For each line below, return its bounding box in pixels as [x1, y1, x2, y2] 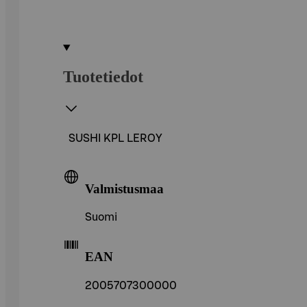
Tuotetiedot [63, 67, 143, 86]
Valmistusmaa [85, 181, 164, 196]
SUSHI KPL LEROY [69, 132, 162, 144]
